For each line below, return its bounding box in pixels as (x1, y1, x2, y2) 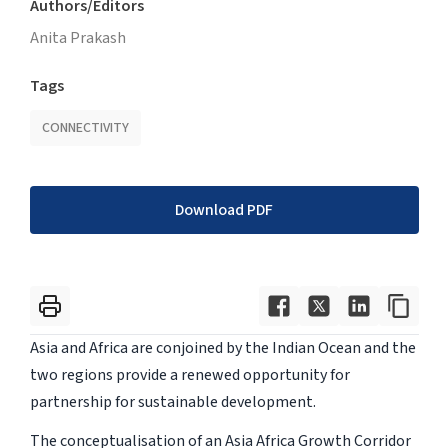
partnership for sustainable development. (29, 391, 316, 414)
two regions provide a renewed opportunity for (29, 364, 350, 387)
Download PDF (175, 199, 273, 222)
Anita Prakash (29, 27, 126, 50)
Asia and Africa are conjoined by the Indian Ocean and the (29, 337, 416, 360)
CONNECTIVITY (41, 118, 129, 139)
